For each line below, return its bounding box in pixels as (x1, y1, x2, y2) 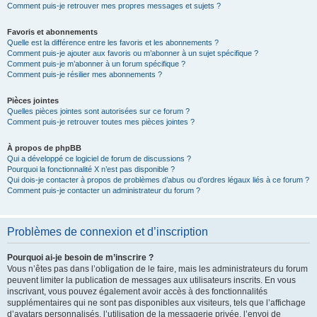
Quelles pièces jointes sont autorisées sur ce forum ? (7, 107, 190, 115)
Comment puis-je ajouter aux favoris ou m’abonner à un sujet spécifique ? (7, 49, 258, 57)
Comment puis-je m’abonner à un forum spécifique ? (7, 59, 185, 68)
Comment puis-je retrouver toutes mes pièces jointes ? (7, 117, 195, 126)
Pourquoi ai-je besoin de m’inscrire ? (7, 253, 154, 263)
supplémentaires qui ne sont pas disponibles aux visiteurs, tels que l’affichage (7, 298, 306, 308)
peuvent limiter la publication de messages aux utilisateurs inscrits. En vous (7, 275, 296, 285)
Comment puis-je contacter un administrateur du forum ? (7, 186, 200, 195)
